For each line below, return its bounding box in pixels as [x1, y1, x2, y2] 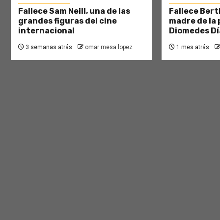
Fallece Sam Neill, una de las [18, 6, 130, 16]
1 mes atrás [174, 44, 209, 51]
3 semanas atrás [24, 44, 72, 51]
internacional [18, 26, 75, 36]
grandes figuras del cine [18, 16, 117, 26]
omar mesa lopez [85, 44, 133, 51]
